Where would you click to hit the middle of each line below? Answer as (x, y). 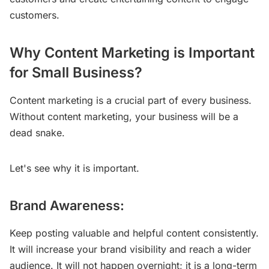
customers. (35, 15)
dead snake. (37, 132)
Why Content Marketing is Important (132, 53)
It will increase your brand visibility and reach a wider (130, 249)
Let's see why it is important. (74, 168)
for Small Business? (76, 73)
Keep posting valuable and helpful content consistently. (134, 233)
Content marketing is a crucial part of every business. (131, 100)
